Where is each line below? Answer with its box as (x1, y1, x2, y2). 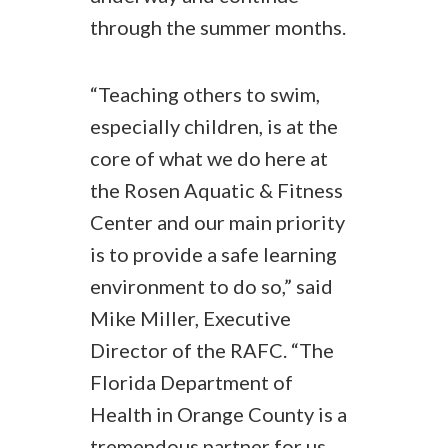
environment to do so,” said (90, 274, 333, 298)
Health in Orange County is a (90, 402, 347, 426)
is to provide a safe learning (90, 242, 337, 266)
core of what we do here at (90, 146, 328, 170)
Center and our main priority (90, 210, 345, 234)
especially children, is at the (90, 114, 338, 138)
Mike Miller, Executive (90, 306, 291, 330)
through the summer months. (90, 15, 346, 39)
